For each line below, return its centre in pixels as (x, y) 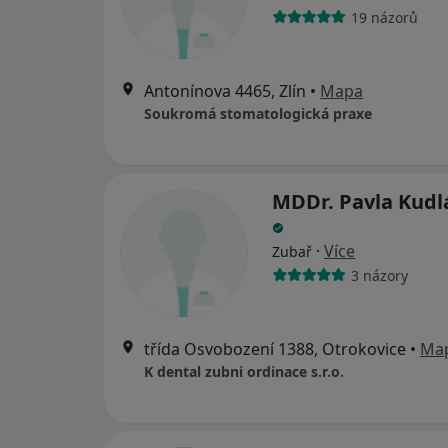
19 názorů (384, 17)
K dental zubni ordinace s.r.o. (244, 371)
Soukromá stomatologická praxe (258, 113)
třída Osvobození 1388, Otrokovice (275, 349)
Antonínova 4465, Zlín (225, 91)
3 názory (379, 275)
